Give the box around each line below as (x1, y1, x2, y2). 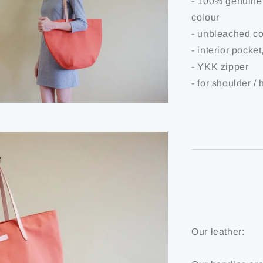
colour (191, 12, 220, 22)
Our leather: (191, 226, 245, 237)
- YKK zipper (191, 61, 249, 72)
